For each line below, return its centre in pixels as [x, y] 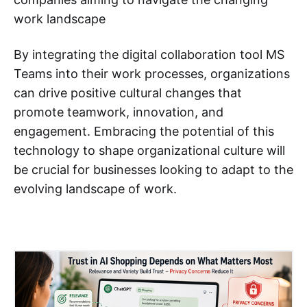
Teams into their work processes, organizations [152, 73]
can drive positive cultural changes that [128, 93]
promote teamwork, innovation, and [119, 112]
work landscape [60, 19]
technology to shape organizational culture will [149, 150]
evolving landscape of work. [95, 188]
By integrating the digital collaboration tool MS [149, 54]
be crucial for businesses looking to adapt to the [153, 169]
